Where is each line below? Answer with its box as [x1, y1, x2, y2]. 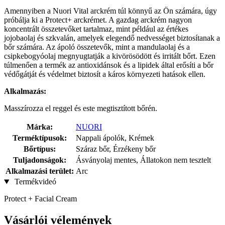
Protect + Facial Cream [4, 194, 77, 203]
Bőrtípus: [24, 145, 56, 154]
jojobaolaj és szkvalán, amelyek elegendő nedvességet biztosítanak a [4, 34, 220, 43]
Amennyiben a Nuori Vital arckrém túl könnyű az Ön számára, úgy [4, 7, 217, 16]
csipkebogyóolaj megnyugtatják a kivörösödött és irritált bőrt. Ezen [4, 52, 215, 61]
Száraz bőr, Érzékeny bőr [76, 145, 156, 154]
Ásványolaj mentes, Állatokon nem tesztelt [76, 156, 211, 165]
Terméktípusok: [13, 134, 67, 143]
